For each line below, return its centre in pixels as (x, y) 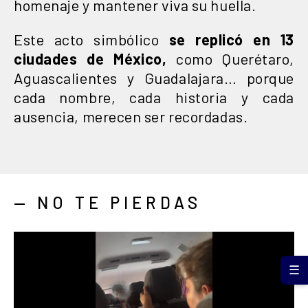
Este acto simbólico (91, 39)
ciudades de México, (90, 58)
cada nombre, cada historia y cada (154, 97)
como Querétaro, (230, 58)
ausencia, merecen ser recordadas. (131, 116)
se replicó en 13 (231, 39)
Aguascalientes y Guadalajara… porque (154, 77)
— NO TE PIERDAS (108, 202)
